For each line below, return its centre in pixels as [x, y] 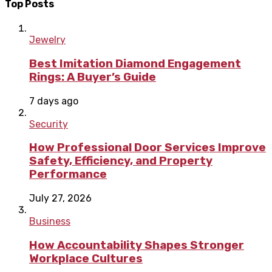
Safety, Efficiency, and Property [121, 161]
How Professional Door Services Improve [148, 148]
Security [49, 124]
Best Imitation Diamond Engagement [135, 63]
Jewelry [47, 40]
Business [50, 222]
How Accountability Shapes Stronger [137, 245]
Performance [68, 175]
